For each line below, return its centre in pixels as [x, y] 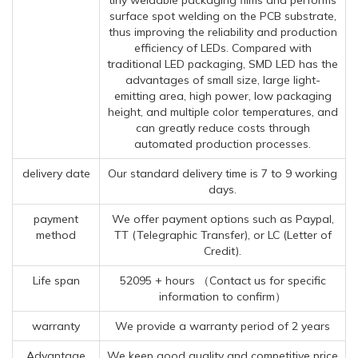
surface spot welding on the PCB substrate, [223, 16]
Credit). [223, 251]
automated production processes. [223, 143]
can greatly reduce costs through [223, 127]
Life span [56, 280]
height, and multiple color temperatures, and [223, 111]
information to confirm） [223, 296]
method [56, 235]
